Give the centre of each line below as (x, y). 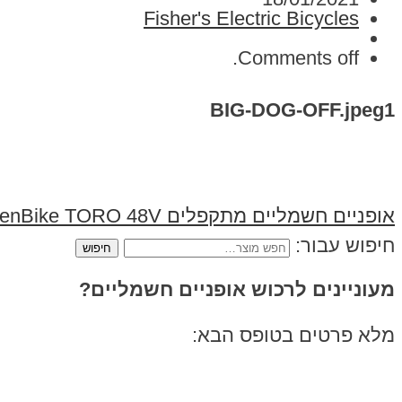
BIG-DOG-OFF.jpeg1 (302, 109)
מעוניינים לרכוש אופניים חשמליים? (237, 290)
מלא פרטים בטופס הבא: (293, 335)
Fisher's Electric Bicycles (251, 19)
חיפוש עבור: (345, 246)
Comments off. (298, 58)
